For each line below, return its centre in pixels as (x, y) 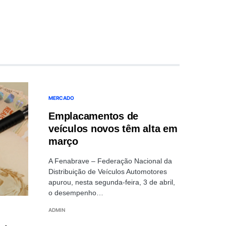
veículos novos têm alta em (113, 129)
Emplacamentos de (93, 116)
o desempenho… (76, 193)
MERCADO (61, 98)
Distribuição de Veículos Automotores (108, 172)
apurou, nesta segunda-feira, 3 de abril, (112, 182)
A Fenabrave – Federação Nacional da (110, 161)
